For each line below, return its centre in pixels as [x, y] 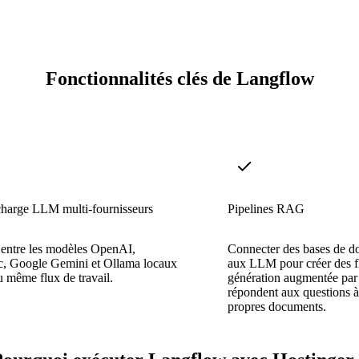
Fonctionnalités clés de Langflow [179, 79]
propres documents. [277, 306]
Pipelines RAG [266, 208]
